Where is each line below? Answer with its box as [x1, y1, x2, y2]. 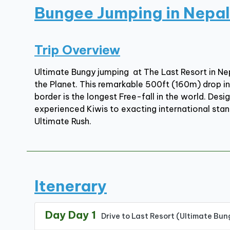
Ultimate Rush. [34, 116, 91, 126]
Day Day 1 [45, 208, 96, 221]
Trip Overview [34, 42, 120, 57]
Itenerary [34, 176, 107, 196]
